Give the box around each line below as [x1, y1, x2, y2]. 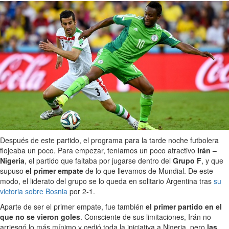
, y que [201, 155, 223, 166]
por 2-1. [67, 186, 95, 197]
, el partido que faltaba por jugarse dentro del [25, 155, 173, 166]
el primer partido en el [146, 201, 222, 212]
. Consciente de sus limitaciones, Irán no [80, 212, 211, 222]
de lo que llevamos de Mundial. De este [83, 166, 213, 176]
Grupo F [173, 155, 201, 166]
